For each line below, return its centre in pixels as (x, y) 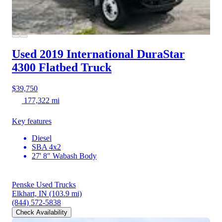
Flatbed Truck (75, 67)
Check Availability (42, 212)
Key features (32, 121)
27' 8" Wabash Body (64, 156)
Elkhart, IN (29, 193)
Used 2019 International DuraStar (98, 54)
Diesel (42, 138)
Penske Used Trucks (44, 184)
